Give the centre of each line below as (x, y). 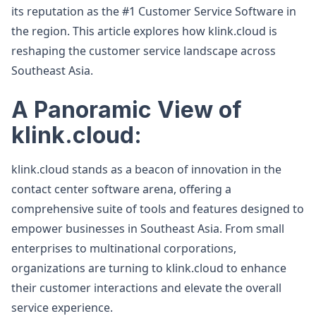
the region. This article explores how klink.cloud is (144, 31)
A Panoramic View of (127, 110)
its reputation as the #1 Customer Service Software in (154, 11)
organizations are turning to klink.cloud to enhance (149, 268)
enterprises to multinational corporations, (124, 248)
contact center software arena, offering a (121, 189)
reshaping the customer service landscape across (144, 51)
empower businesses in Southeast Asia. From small (148, 229)
